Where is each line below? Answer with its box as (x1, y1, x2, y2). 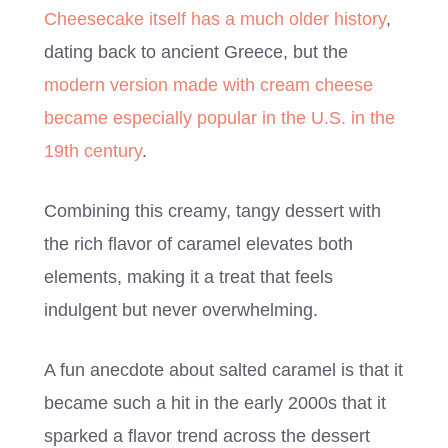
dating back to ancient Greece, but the (44, 41, 348, 62)
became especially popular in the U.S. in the (44, 107, 395, 128)
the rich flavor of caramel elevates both (44, 233, 353, 254)
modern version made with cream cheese (44, 74, 373, 95)
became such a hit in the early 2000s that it (44, 392, 386, 413)
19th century (44, 140, 142, 161)
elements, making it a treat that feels (44, 266, 333, 287)
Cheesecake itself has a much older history (44, 8, 386, 29)
